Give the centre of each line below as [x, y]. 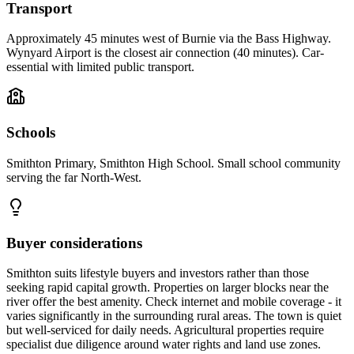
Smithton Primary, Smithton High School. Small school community [173, 163]
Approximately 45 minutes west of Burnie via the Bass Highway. [169, 39]
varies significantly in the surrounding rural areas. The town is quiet [174, 316]
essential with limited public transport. [100, 67]
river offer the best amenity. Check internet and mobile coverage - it [174, 302]
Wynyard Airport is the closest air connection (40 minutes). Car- [165, 53]
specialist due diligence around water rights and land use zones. [164, 345]
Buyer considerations [74, 243]
